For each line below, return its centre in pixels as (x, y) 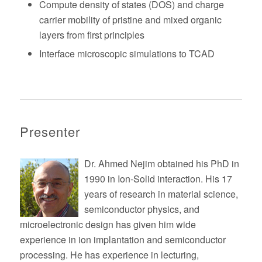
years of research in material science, (161, 194)
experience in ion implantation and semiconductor (123, 239)
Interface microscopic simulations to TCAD (127, 54)
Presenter (50, 131)
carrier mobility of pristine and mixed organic (130, 20)
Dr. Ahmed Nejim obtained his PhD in (161, 163)
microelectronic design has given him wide (108, 224)
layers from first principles (92, 35)
